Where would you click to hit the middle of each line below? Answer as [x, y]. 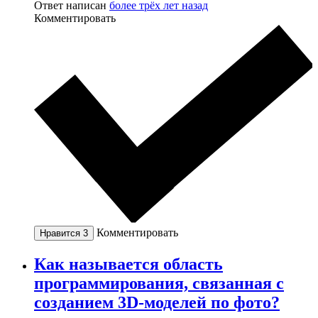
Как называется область [128, 264]
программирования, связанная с [159, 283]
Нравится [61, 233]
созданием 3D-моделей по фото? [157, 302]
